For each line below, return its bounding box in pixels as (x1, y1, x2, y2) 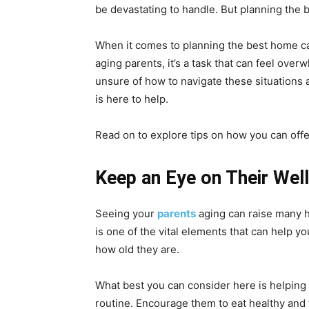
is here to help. (95, 92, 168, 106)
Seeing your (95, 207, 157, 220)
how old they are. (95, 243, 179, 256)
